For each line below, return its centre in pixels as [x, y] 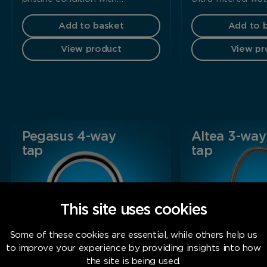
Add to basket [91, 26]
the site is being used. [133, 261]
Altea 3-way [229, 137]
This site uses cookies [133, 210]
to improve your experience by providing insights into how [133, 248]
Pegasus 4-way [69, 137]
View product [91, 49]
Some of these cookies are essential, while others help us [133, 235]
